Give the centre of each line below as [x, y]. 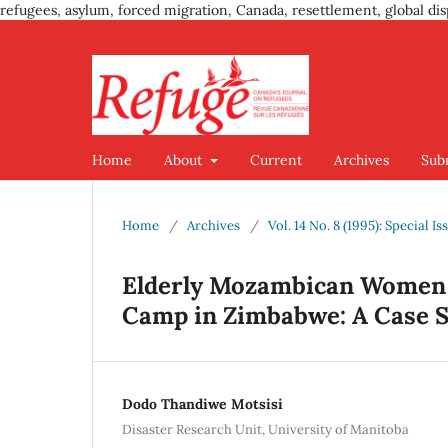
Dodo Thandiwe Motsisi [202, 403]
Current [275, 159]
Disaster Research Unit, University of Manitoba [265, 429]
